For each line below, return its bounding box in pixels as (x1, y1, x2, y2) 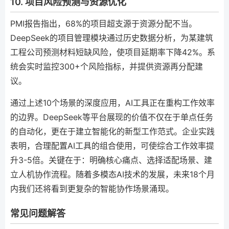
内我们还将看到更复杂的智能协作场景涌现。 (10, 184, 174, 194)
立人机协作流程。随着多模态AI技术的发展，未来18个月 (10, 169, 215, 179)
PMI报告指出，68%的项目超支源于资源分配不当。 (10, 18, 197, 29)
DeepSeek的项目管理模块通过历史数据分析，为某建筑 (10, 33, 213, 43)
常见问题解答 (10, 208, 65, 219)
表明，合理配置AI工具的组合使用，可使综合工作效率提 (10, 141, 214, 151)
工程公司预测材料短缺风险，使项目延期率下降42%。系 (10, 47, 215, 57)
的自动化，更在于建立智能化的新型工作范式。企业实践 (10, 126, 215, 136)
